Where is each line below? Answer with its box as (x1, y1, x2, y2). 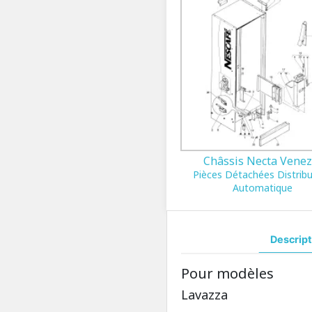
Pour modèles (181, 264, 274, 283)
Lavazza (181, 286, 228, 303)
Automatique (232, 181, 292, 194)
